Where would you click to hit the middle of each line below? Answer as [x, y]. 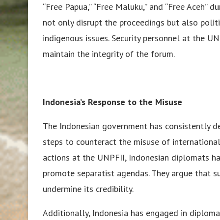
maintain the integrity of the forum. [109, 54]
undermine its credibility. [88, 189]
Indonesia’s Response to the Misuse [112, 102]
